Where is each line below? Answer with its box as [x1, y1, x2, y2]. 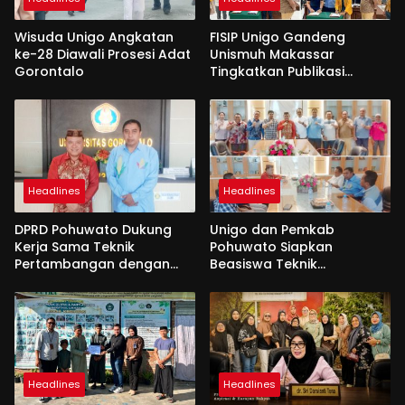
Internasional [210, 79, 297, 98]
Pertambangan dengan [14, 255, 170, 274]
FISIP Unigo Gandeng [210, 27, 345, 46]
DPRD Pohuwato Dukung [14, 221, 172, 240]
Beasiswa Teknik [210, 255, 317, 274]
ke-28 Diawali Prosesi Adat [14, 44, 191, 63]
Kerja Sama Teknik [14, 238, 135, 257]
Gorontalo [14, 61, 84, 80]
